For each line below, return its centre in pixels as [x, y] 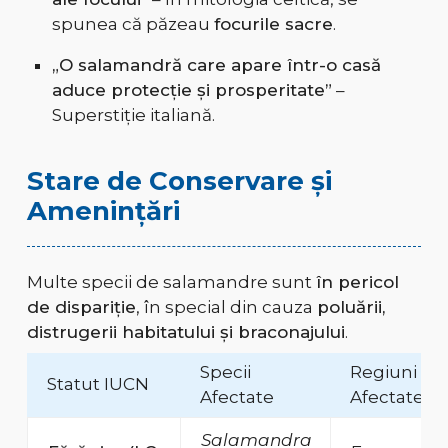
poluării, [350, 307]
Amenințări [103, 211]
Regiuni [383, 372]
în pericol [357, 282]
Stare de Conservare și [179, 181]
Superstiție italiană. [133, 115]
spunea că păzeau [132, 24]
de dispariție [81, 307]
